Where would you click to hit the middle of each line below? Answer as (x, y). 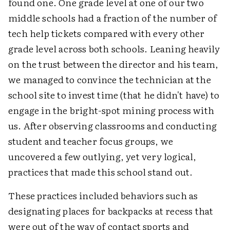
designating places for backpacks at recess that (111, 211)
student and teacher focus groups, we (91, 141)
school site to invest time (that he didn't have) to (114, 95)
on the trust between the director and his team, (113, 64)
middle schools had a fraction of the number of (113, 18)
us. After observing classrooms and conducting (113, 126)
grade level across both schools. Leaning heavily (114, 49)
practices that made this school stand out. (101, 172)
